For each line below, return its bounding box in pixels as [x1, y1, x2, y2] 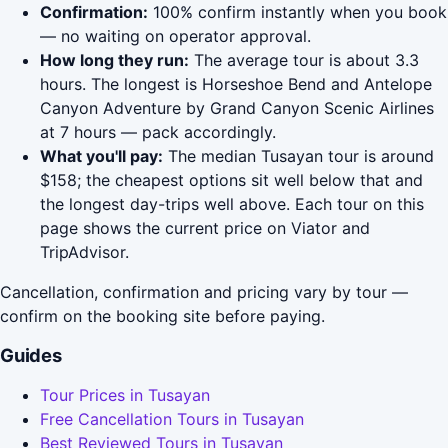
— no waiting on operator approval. [40, 26, 311, 47]
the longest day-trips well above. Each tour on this [40, 194, 424, 215]
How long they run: [40, 50, 189, 71]
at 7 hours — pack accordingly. [40, 122, 276, 143]
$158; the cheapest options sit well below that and [40, 170, 423, 191]
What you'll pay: [40, 146, 163, 167]
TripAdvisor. [40, 242, 129, 263]
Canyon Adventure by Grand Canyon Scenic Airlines [40, 98, 434, 119]
